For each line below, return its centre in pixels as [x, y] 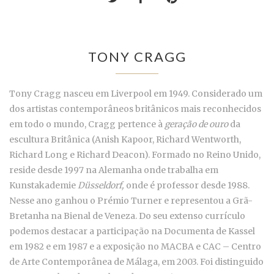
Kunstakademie [43, 186]
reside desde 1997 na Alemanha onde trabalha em [114, 170]
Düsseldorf [99, 186]
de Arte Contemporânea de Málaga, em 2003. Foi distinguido [136, 262]
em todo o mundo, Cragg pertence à [87, 124]
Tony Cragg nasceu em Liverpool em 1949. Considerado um [136, 94]
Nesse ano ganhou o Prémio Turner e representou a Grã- [131, 201]
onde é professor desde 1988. [187, 186]
